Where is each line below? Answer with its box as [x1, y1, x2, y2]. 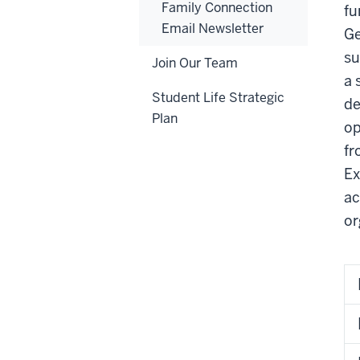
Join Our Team [152, 54, 238, 72]
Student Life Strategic [152, 88, 284, 106]
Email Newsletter [162, 19, 264, 37]
